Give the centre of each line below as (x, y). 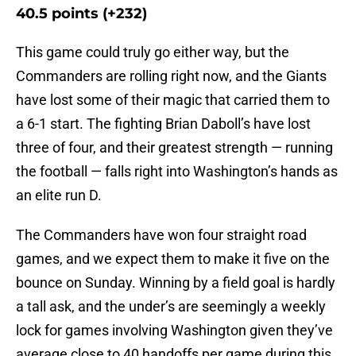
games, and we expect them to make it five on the (173, 259)
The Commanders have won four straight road (161, 235)
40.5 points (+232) (81, 14)
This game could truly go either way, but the (153, 52)
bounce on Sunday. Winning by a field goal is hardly (176, 283)
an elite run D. (59, 195)
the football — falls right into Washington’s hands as (177, 172)
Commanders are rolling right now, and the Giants (171, 76)
